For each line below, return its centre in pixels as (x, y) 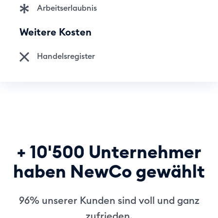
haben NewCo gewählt (109, 171)
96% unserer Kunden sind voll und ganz (109, 200)
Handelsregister (66, 56)
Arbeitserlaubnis (67, 8)
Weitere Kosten (55, 32)
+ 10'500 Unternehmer (109, 152)
